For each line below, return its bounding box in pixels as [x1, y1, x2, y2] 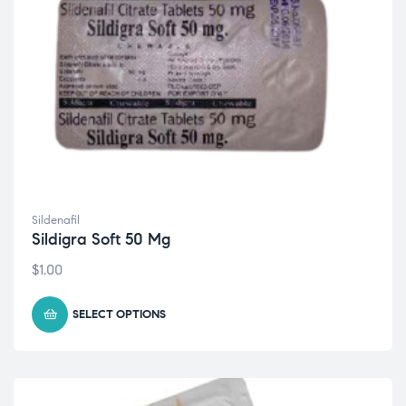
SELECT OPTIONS [72, 307, 166, 322]
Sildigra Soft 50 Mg [32, 229, 170, 249]
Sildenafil [32, 213, 80, 227]
